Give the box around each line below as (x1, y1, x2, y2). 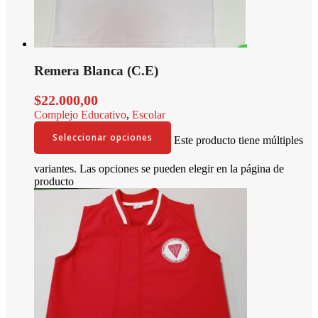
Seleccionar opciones (53, 131, 153, 143)
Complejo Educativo (34, 108, 126, 121)
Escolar (132, 108, 165, 121)
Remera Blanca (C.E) (34, 63, 158, 79)
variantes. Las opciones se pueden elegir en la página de (34, 162, 284, 175)
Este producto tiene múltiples (174, 134, 303, 147)
